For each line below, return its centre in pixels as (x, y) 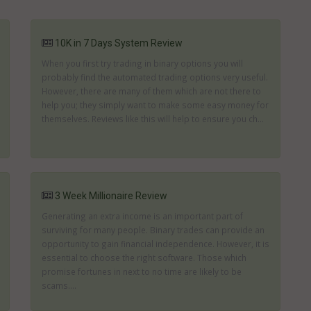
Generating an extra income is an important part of (142, 216)
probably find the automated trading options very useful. (155, 77)
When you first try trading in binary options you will (142, 63)
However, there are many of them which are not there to (151, 91)
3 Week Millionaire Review (111, 196)
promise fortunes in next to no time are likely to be (142, 271)
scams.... (59, 285)
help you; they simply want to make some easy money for (155, 105)
